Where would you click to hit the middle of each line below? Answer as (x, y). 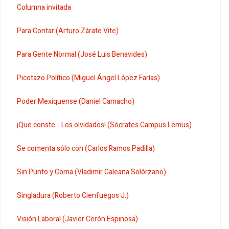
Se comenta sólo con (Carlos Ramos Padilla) (86, 148)
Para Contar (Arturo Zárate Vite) (68, 31)
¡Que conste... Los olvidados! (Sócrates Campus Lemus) (104, 125)
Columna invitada (44, 7)
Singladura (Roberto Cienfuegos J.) (73, 195)
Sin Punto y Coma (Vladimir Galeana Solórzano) (91, 172)
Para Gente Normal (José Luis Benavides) (82, 54)
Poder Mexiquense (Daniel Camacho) (76, 101)
